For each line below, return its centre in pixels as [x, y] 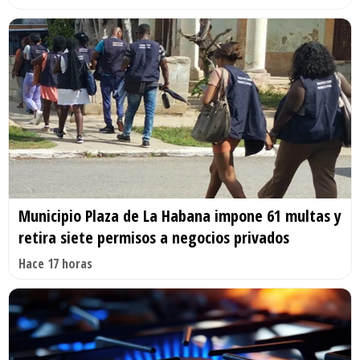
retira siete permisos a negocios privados [154, 237]
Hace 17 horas [55, 263]
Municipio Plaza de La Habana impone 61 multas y [180, 215]
